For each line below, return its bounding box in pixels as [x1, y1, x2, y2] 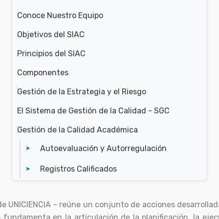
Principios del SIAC [17, 49, 86, 59]
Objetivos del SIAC [17, 30, 85, 40]
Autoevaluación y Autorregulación [40, 144, 167, 153]
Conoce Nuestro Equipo [17, 11, 103, 21]
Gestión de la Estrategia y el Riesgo [17, 87, 146, 97]
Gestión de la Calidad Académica [17, 125, 138, 135]
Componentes [17, 68, 68, 78]
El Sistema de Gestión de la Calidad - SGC [17, 106, 170, 116]
